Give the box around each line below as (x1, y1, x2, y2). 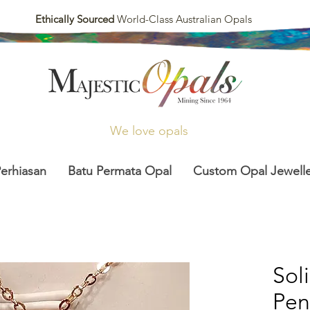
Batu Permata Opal (68, 163, 172, 179)
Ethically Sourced (35, 12, 117, 26)
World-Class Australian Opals (117, 12, 252, 26)
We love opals (110, 123, 188, 138)
